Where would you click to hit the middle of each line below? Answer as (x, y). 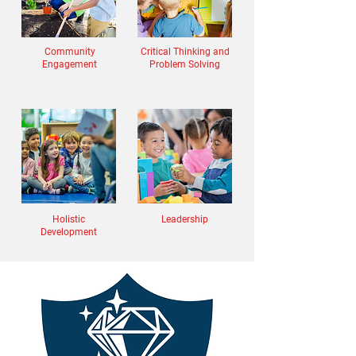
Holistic (69, 219)
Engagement (70, 64)
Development (69, 232)
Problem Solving (185, 64)
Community (70, 52)
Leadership (185, 219)
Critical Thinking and (185, 52)
